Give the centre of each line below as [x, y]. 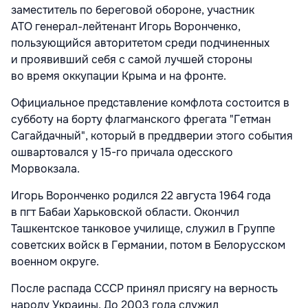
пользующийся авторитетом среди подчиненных [140, 43]
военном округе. [55, 261]
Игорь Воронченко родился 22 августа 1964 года [141, 195]
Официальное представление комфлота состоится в [150, 102]
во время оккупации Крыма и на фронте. [119, 76]
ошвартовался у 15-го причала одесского [122, 152]
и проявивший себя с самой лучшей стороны [132, 59]
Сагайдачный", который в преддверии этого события [152, 135]
